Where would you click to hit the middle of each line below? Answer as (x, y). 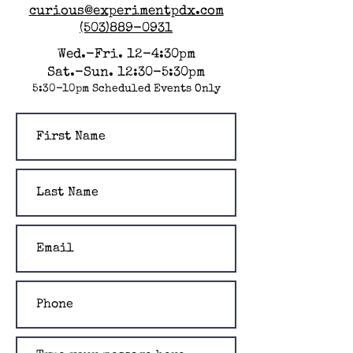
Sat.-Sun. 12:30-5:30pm (126, 73)
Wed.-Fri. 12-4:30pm (126, 55)
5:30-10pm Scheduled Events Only (126, 89)
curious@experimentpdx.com (126, 11)
